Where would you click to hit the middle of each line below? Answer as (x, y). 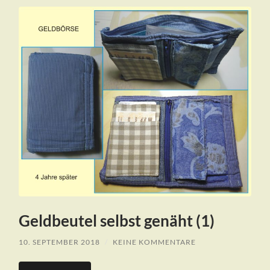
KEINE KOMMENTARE (155, 242)
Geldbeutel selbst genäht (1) (117, 221)
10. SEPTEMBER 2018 (60, 242)
